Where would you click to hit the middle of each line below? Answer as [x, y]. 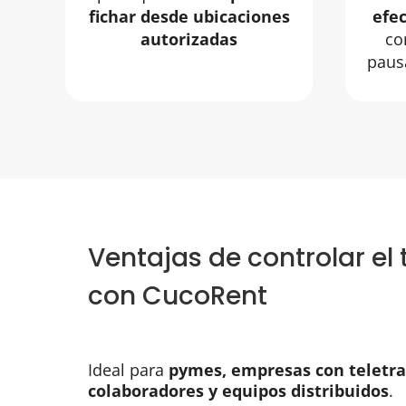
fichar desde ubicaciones [189, 17]
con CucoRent [178, 295]
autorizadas [189, 39]
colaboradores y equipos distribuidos [238, 391]
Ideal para [128, 370]
